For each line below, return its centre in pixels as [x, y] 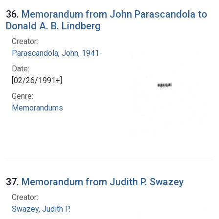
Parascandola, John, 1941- [57, 53]
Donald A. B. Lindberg [53, 26]
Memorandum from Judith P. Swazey [103, 182]
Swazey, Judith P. [41, 209]
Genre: [22, 96]
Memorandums [37, 108]
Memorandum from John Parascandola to [114, 14]
